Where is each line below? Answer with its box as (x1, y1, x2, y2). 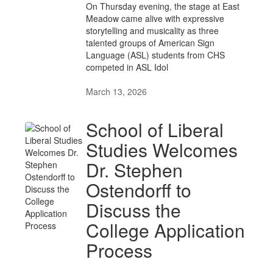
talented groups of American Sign (86, 37, 214, 49)
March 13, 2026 (86, 85, 147, 97)
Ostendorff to (86, 177, 191, 203)
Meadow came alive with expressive (86, 12, 224, 24)
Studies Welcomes (86, 136, 238, 163)
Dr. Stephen (86, 157, 183, 183)
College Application (86, 217, 245, 243)
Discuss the (86, 197, 181, 223)
